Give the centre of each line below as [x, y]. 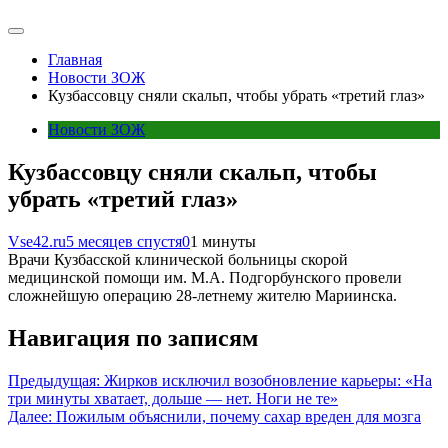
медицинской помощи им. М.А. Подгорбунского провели [205, 278]
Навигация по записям [133, 338]
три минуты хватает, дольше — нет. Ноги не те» [173, 398]
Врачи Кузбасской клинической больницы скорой [178, 260]
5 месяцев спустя [124, 242]
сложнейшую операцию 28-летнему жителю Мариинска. [202, 296]
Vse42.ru [37, 242]
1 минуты [223, 242]
